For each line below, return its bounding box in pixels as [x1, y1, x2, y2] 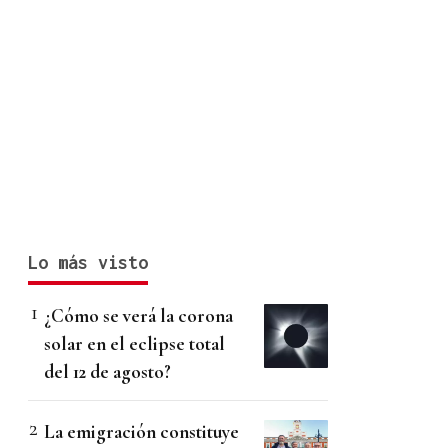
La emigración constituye [44, 420, 239, 444]
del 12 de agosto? [44, 360, 171, 384]
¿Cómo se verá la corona [44, 304, 233, 328]
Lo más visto [28, 252, 148, 274]
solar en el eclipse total [44, 332, 225, 356]
